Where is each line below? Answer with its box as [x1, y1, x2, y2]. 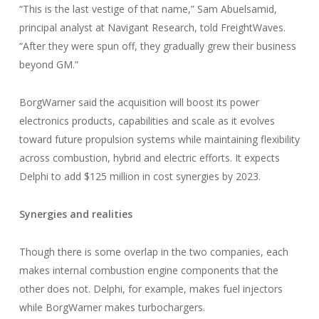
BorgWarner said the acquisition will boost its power [19, 95, 259, 109]
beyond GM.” [19, 58, 78, 71]
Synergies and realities [19, 207, 132, 221]
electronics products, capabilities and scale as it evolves [19, 114, 275, 127]
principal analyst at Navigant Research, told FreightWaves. [19, 21, 286, 34]
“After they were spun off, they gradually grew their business [19, 39, 296, 53]
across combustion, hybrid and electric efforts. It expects [19, 151, 280, 164]
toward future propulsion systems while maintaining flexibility [19, 132, 300, 146]
